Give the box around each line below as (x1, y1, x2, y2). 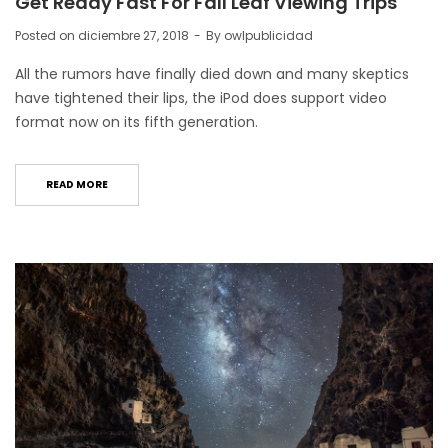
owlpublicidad (224, 26, 313, 44)
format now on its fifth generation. (15, 111, 258, 132)
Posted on (15, 26, 78, 44)
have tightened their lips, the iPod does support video (15, 87, 387, 108)
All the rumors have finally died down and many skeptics (15, 63, 409, 84)
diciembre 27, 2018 (78, 26, 189, 44)
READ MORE (46, 176, 108, 192)
